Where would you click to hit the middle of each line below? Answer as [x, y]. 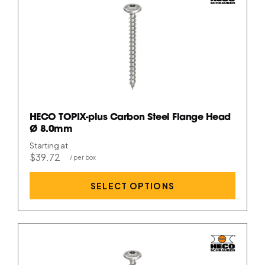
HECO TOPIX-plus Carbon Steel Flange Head [130, 117]
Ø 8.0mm [51, 129]
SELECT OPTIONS [132, 185]
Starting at [49, 146]
